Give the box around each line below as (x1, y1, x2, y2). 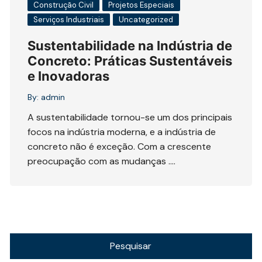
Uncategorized (119, 14, 174, 25)
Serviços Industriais (33, 14, 105, 25)
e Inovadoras (27, 68, 110, 84)
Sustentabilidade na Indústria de (27, 37, 233, 53)
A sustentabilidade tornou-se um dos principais (27, 111, 233, 123)
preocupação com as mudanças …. (27, 154, 176, 167)
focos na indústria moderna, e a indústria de (27, 125, 216, 138)
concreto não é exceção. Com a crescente (27, 140, 212, 153)
